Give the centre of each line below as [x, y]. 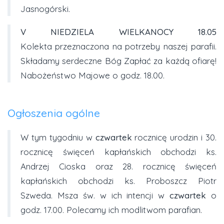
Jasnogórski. [45, 9]
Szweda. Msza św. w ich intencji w [95, 195]
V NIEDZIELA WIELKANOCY [97, 32]
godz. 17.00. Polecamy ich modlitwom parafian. [111, 209]
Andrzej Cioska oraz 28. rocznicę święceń [118, 166]
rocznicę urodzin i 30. [174, 137]
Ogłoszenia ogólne [54, 113]
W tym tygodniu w [58, 137]
